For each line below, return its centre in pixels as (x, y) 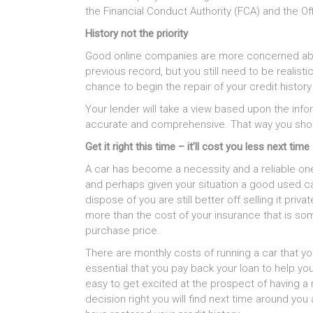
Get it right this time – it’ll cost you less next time (197, 147)
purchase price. (123, 231)
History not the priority (137, 34)
